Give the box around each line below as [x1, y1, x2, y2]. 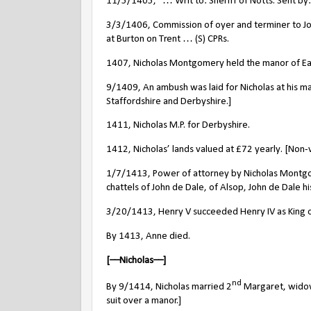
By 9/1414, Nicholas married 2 [106, 282, 232, 293]
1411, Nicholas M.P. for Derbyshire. [106, 120, 250, 131]
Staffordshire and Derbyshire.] [106, 96, 231, 107]
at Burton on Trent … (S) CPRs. [106, 33, 229, 44]
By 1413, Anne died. [106, 230, 190, 242]
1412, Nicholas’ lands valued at [106, 144, 236, 155]
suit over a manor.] [106, 296, 181, 307]
